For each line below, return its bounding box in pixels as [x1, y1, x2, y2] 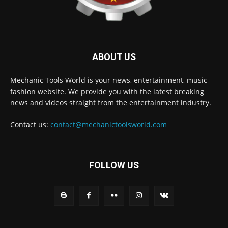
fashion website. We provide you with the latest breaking [10, 87, 204, 97]
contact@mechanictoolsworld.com [50, 120, 167, 130]
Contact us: [10, 120, 50, 130]
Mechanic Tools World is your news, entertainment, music [10, 75, 207, 85]
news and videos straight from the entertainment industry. [10, 98, 211, 108]
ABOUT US [92, 51, 136, 63]
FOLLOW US [89, 160, 139, 171]
